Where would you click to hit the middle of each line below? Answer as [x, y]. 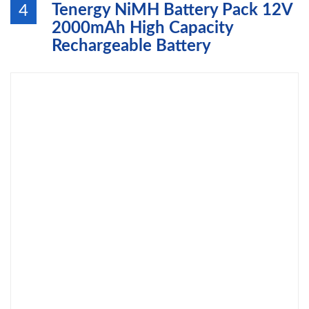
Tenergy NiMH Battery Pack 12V [172, 10]
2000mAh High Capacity [142, 28]
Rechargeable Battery [131, 46]
